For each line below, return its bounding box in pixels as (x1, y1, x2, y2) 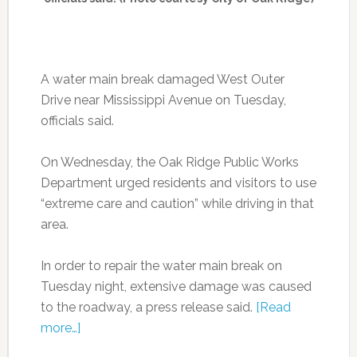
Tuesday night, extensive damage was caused (40, 278, 312, 294)
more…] (40, 320, 80, 335)
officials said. (40, 112, 114, 128)
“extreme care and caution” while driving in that (40, 195, 314, 211)
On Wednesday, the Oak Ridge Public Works (40, 154, 299, 170)
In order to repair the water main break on (40, 257, 282, 273)
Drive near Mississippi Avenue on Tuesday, (40, 92, 286, 108)
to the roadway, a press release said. (40, 299, 256, 315)
